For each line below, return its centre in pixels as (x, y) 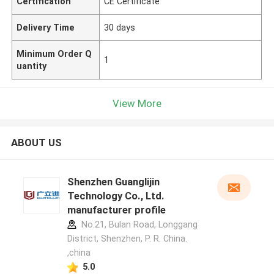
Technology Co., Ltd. (116, 196)
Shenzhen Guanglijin (113, 182)
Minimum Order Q (54, 54)
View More (137, 103)
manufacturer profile (116, 210)
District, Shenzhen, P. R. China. (127, 239)
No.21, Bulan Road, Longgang (138, 225)
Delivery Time (46, 27)
